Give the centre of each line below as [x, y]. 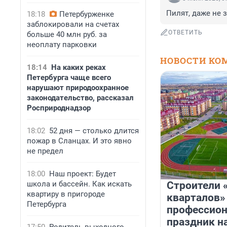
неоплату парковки [62, 45]
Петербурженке [87, 14]
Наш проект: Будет [83, 174]
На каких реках [79, 67]
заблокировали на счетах [73, 24]
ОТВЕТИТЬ [185, 33]
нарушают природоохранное [78, 88]
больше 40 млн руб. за [67, 34]
